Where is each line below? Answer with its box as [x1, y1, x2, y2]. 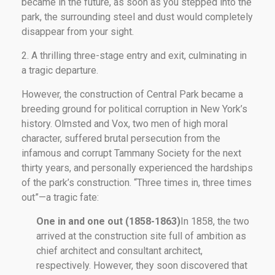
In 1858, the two [180, 215, 249, 227]
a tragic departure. [21, 64, 98, 76]
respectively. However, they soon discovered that [36, 259, 247, 271]
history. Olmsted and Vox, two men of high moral [21, 117, 228, 130]
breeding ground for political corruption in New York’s [21, 103, 247, 115]
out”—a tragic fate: [21, 191, 99, 203]
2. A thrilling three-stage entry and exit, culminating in [21, 49, 247, 61]
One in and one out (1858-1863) [36, 215, 180, 227]
